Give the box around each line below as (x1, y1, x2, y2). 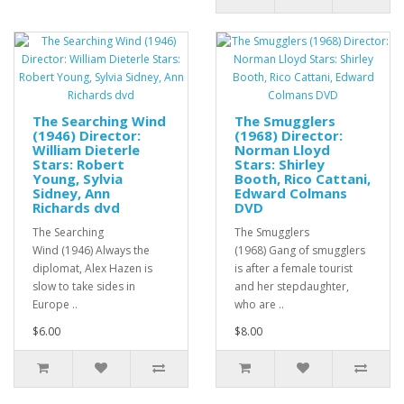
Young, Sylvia (32, 170, 123, 188)
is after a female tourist (234, 261, 353, 277)
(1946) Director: (32, 126, 141, 145)
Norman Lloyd (234, 141, 330, 160)
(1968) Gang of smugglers (234, 243, 365, 259)
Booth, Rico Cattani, (234, 170, 371, 188)
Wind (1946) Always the (32, 243, 150, 259)
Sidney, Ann (32, 184, 110, 203)
